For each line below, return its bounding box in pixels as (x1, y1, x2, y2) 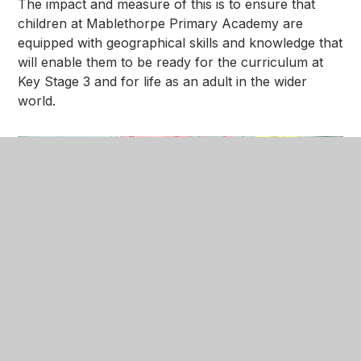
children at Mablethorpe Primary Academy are (18, 15, 304, 31)
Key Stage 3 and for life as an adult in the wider (18, 73, 308, 89)
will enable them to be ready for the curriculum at (18, 53, 324, 70)
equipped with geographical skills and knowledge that (18, 34, 343, 51)
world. (18, 92, 60, 109)
